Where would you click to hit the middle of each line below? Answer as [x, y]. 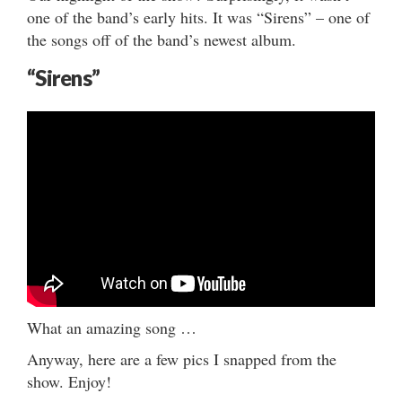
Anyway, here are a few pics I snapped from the [182, 358]
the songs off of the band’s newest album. [162, 40]
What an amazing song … [112, 327]
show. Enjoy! [69, 381]
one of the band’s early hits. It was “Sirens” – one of [198, 17]
